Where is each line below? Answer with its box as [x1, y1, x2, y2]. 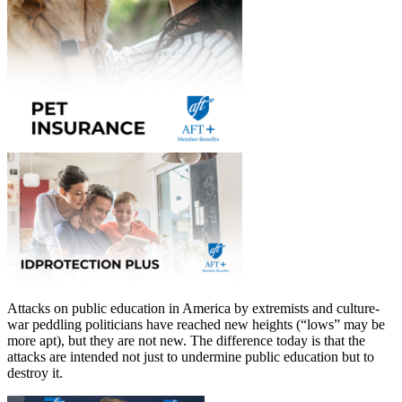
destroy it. [7, 364, 63, 380]
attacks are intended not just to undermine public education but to [7, 348, 374, 364]
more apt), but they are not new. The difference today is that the [7, 332, 365, 348]
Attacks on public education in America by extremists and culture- [7, 300, 380, 316]
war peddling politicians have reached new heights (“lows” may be [7, 316, 385, 332]
